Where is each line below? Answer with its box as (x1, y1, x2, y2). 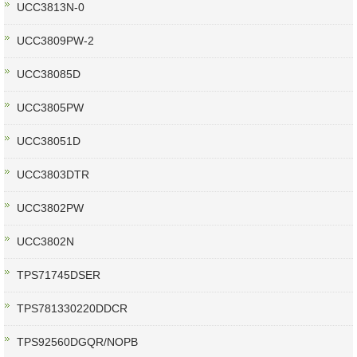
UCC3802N (17, 235, 74, 249)
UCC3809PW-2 (17, 34, 94, 48)
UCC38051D (17, 135, 80, 148)
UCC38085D (17, 68, 80, 81)
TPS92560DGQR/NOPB (17, 335, 138, 349)
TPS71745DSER (17, 269, 100, 282)
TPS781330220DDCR (17, 302, 127, 316)
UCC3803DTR (17, 168, 89, 182)
